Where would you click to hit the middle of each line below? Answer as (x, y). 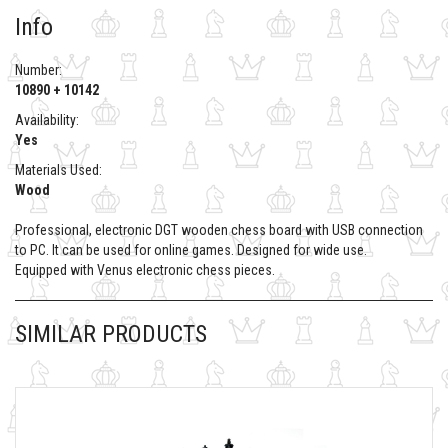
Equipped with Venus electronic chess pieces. (146, 269)
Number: (38, 69)
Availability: (47, 119)
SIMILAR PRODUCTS (111, 333)
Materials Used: (58, 169)
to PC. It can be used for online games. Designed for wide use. (191, 249)
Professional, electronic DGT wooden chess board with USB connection (219, 229)
